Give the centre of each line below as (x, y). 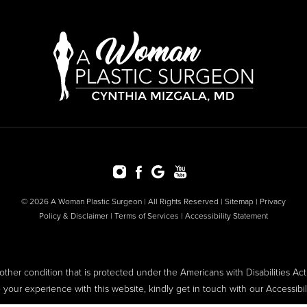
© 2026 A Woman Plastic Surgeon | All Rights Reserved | (123, 202)
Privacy (273, 202)
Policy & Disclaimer (74, 216)
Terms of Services (147, 216)
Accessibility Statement (226, 216)
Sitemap (239, 202)
